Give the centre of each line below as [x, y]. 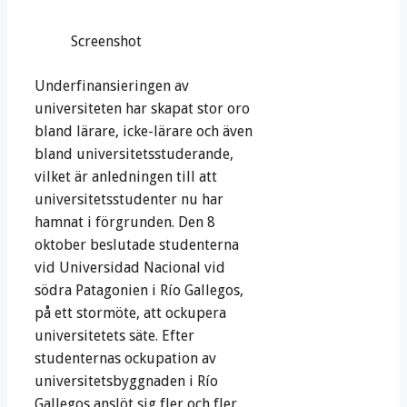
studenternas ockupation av [125, 359]
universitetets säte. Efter [114, 336]
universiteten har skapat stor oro [142, 109]
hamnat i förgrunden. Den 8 [125, 223]
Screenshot [106, 42]
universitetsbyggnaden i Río [126, 382]
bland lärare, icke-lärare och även [144, 132]
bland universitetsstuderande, [134, 154]
